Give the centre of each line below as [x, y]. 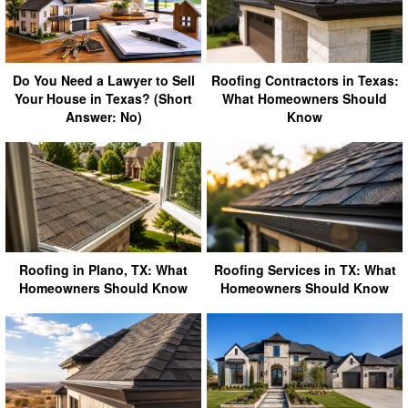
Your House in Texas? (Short [103, 98]
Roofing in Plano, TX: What [103, 269]
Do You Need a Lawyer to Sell [103, 80]
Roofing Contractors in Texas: [305, 80]
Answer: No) [103, 116]
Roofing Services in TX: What [305, 269]
